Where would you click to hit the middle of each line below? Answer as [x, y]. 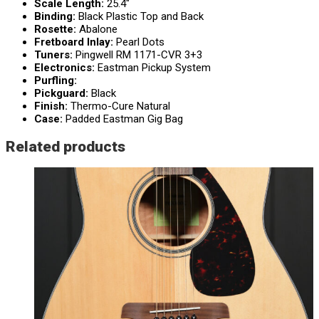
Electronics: [66, 68]
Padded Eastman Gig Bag [124, 119]
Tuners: [55, 55]
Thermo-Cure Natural [120, 106]
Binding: [56, 17]
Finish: [52, 106]
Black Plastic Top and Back [141, 17]
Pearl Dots [140, 42]
